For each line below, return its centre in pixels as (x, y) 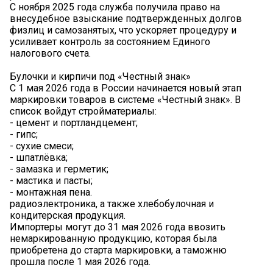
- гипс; (24, 135)
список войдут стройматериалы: (83, 112)
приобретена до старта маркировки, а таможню (118, 250)
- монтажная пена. (51, 193)
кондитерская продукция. (68, 216)
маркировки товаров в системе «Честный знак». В (125, 100)
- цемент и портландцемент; (74, 123)
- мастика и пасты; (51, 181)
